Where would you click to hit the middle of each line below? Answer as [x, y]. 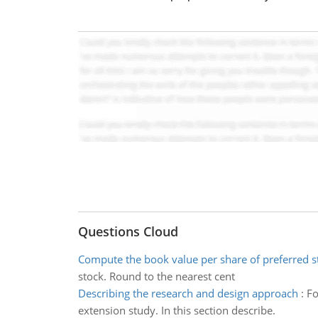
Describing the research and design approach [188, 293]
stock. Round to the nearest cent [156, 276]
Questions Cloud [128, 231]
